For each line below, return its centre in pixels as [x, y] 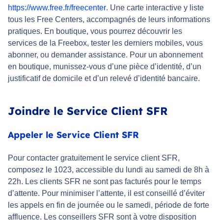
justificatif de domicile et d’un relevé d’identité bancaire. [104, 79]
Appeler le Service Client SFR [73, 135]
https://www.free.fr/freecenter [57, 8]
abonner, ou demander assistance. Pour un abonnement [105, 55]
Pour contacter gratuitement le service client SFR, [94, 158]
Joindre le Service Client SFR [88, 111]
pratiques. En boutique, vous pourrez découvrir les [95, 31]
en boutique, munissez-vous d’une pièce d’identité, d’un [105, 67]
